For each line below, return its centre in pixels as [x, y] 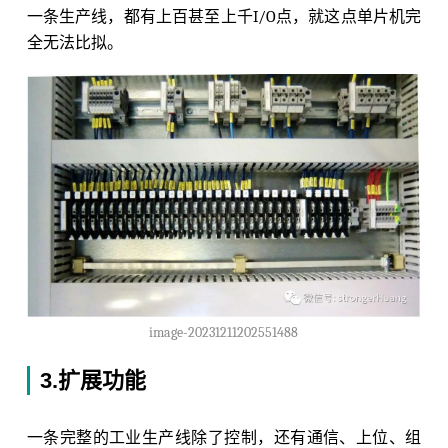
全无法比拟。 [74, 42]
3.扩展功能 [92, 381]
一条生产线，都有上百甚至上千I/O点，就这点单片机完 [224, 16]
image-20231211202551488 [224, 333]
